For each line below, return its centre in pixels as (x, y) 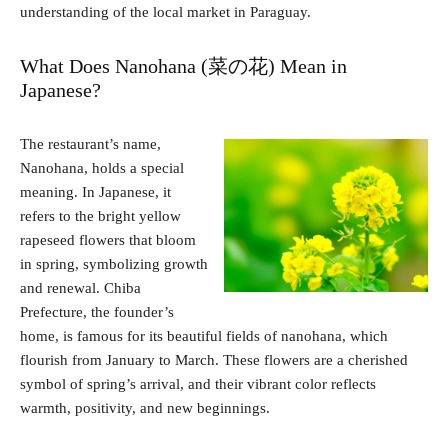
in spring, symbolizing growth (114, 263)
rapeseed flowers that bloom (108, 239)
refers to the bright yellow (100, 215)
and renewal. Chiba (80, 287)
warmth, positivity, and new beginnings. (145, 407)
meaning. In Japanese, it (95, 191)
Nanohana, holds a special (102, 167)
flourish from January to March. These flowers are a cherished (214, 359)
